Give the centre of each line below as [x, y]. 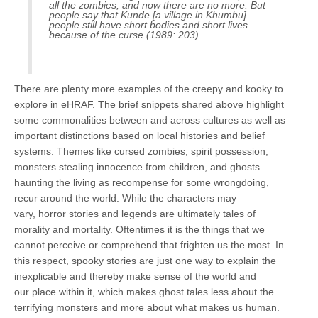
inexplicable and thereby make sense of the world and [135, 276]
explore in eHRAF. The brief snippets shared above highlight [149, 104]
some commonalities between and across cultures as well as [150, 120]
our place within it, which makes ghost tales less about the [144, 291]
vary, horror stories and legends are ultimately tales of [135, 213]
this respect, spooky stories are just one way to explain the [145, 260]
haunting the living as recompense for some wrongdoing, [142, 182]
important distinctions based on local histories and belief [139, 135]
